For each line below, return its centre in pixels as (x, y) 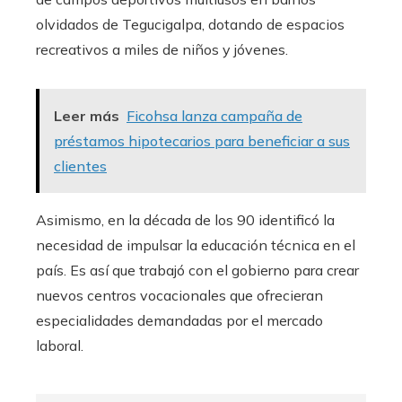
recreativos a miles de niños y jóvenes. (162, 50)
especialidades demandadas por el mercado (179, 321)
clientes (80, 166)
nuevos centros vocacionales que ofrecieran (179, 296)
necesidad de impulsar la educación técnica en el (196, 245)
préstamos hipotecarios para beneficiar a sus (202, 141)
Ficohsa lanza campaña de (214, 116)
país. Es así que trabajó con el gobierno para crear (197, 271)
